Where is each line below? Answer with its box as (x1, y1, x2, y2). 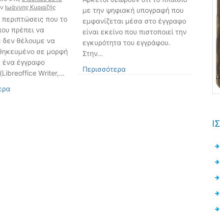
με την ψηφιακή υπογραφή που (82, 5, 184, 14)
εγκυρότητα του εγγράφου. (82, 38, 170, 47)
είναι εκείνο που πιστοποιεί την (82, 27, 187, 36)
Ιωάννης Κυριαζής (5, 3, 56, 11)
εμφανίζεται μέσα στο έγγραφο (82, 16, 186, 25)
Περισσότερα (82, 64, 126, 73)
